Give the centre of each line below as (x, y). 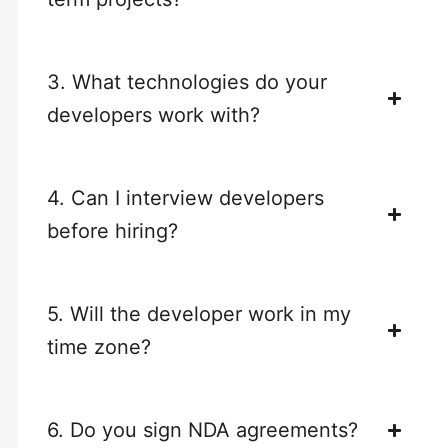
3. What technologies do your (187, 81)
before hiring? (113, 230)
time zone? (99, 346)
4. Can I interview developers (186, 197)
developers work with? (154, 114)
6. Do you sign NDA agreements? (203, 429)
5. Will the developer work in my (199, 313)
